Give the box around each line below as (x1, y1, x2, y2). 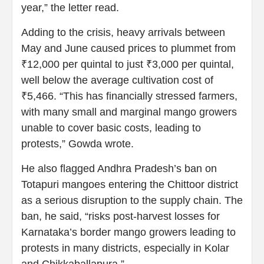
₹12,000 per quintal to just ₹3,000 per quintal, (21, 58, 234, 70)
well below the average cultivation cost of (21, 74, 213, 86)
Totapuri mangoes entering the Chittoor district (21, 178, 238, 190)
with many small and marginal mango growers (21, 105, 237, 118)
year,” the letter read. (21, 1, 119, 14)
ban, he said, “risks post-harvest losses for (21, 210, 220, 222)
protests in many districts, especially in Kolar (21, 242, 229, 254)
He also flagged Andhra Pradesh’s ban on (21, 162, 217, 174)
